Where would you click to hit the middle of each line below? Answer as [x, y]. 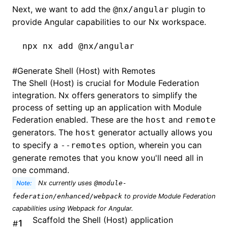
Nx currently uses [66, 183]
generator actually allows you [154, 132]
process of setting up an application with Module [107, 107]
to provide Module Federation [169, 196]
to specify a [36, 145]
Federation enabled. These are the [79, 120]
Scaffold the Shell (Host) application [103, 220]
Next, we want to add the [63, 9]
